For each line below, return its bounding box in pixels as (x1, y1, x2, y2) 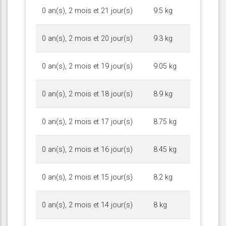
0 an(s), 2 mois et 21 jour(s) (42, 6, 133, 15)
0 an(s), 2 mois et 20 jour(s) (42, 34, 133, 43)
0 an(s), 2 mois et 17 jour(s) (42, 117, 133, 126)
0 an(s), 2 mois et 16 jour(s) (42, 145, 133, 154)
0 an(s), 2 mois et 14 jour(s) (42, 200, 133, 209)
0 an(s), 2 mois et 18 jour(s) (42, 89, 133, 98)
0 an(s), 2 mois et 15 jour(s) (42, 173, 133, 182)
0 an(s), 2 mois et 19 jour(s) (42, 62, 133, 71)
